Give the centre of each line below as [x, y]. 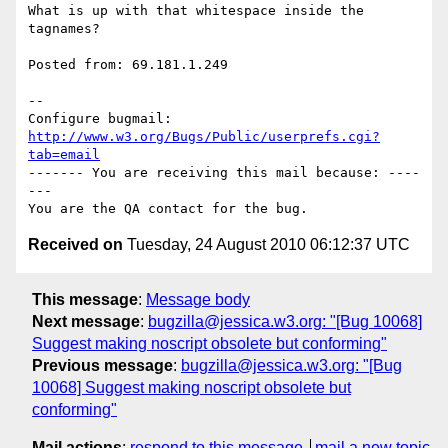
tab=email [64, 155]
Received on [75, 245]
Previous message [102, 365]
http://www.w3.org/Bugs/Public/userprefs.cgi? [204, 137]
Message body [198, 299]
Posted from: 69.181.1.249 [128, 65]
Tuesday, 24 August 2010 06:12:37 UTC [266, 245]
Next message [86, 321]
